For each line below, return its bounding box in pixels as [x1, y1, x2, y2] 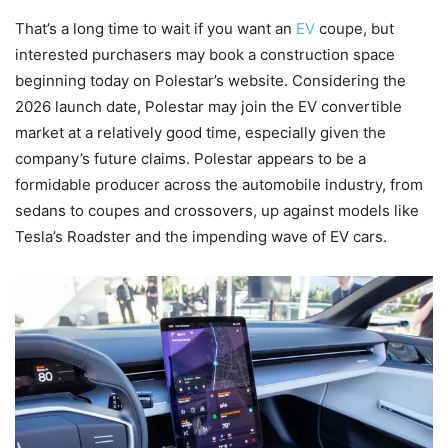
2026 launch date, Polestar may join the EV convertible [15, 96, 402, 116]
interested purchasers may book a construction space [15, 44, 395, 64]
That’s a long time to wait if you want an [15, 18, 296, 38]
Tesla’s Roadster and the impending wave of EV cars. [15, 226, 387, 246]
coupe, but [315, 18, 394, 38]
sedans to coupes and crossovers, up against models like [15, 200, 419, 220]
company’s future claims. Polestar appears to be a [15, 148, 366, 168]
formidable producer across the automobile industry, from [15, 174, 423, 194]
